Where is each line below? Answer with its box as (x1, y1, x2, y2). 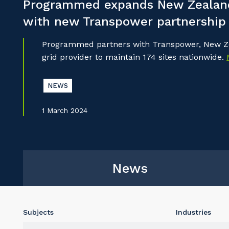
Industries (175, 208, 211, 217)
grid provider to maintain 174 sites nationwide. (42, 52, 227, 62)
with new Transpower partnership (23, 14, 226, 29)
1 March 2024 (42, 106, 88, 115)
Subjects (23, 208, 54, 217)
